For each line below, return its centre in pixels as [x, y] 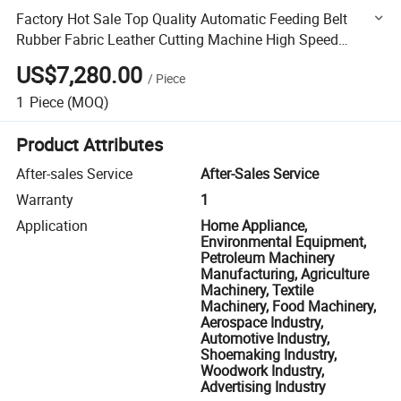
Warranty [45, 200]
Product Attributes [90, 144]
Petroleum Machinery [268, 258]
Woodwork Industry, [262, 371]
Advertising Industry [263, 387]
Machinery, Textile [257, 290]
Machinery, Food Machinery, [288, 307]
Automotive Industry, [265, 339]
